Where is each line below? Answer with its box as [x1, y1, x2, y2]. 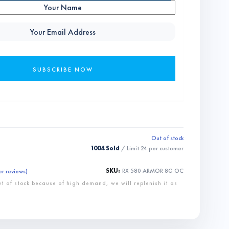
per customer [147, 144, 184, 152]
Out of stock [151, 134, 184, 142]
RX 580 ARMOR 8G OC [122, 167, 184, 175]
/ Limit [120, 144, 141, 152]
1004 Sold [90, 144, 120, 152]
